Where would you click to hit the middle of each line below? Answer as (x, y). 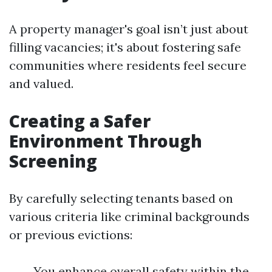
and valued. (41, 83)
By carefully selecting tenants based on (121, 198)
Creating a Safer (80, 121)
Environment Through (106, 141)
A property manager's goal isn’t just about (129, 29)
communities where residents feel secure (128, 65)
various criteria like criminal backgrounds (129, 216)
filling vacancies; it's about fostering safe (125, 47)
